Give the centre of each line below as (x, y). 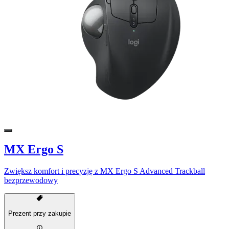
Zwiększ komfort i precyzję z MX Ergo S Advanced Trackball (105, 171)
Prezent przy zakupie (40, 214)
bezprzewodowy (31, 180)
